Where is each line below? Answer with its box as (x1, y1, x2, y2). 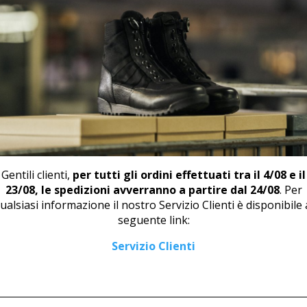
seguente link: (117, 212, 190, 228)
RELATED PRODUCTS (86, 83, 210, 100)
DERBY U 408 (21, 230, 75, 241)
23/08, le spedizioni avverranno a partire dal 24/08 (5, 182, 280, 197)
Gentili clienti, (1, 167, 73, 182)
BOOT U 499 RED (215, 230, 283, 241)
